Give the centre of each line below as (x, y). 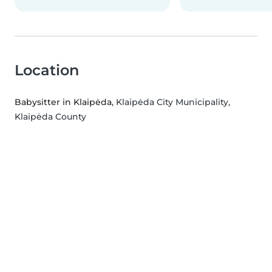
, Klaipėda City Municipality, (171, 102)
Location (47, 70)
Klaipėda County (50, 117)
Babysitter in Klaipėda (63, 102)
